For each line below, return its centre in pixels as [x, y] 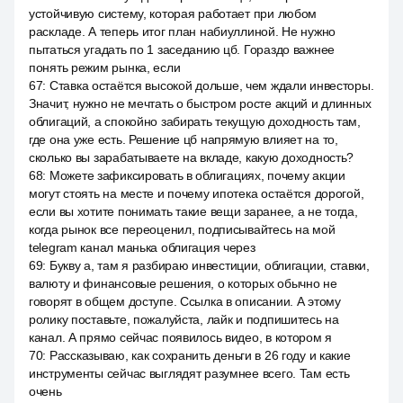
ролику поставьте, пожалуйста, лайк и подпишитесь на [184, 319]
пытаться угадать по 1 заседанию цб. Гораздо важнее [182, 49]
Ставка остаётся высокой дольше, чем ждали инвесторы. [211, 85]
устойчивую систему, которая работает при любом [173, 13]
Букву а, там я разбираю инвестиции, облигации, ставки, [209, 265]
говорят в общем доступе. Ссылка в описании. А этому [185, 301]
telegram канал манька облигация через [142, 247]
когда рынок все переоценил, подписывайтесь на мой [182, 229]
